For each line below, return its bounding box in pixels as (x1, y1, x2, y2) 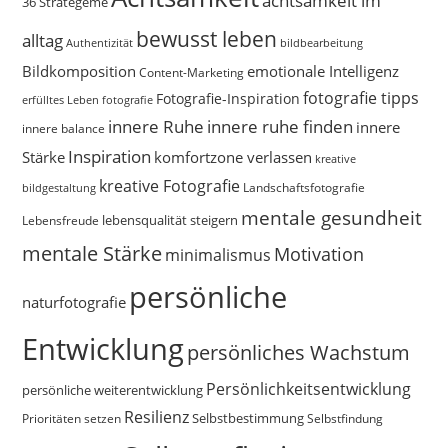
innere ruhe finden (207, 114, 354, 138)
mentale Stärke (22, 238, 163, 267)
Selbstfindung (307, 409, 384, 427)
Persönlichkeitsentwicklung (206, 377, 412, 400)
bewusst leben (136, 24, 278, 53)
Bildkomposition (22, 60, 137, 81)
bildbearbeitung (280, 34, 364, 50)
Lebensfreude (22, 211, 100, 229)
